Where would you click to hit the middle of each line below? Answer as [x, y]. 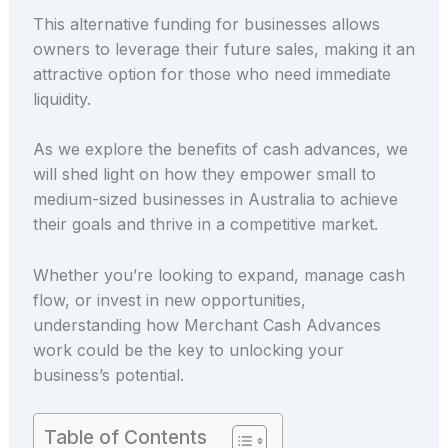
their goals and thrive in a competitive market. [205, 224]
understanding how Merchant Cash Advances [206, 324]
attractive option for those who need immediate [211, 73]
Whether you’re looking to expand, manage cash [218, 274]
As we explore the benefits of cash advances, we [220, 149]
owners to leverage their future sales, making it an [223, 48]
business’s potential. [108, 374]
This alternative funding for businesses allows [206, 23]
